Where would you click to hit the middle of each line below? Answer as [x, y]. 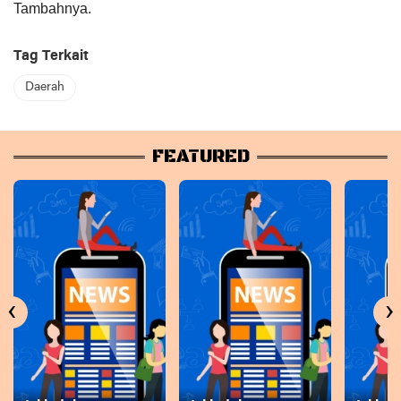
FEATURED [200, 157]
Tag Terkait [51, 56]
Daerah [45, 87]
